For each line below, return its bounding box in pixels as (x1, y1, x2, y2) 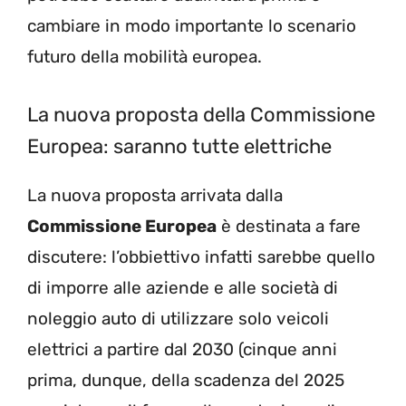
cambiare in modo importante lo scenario (27, 15, 356, 37)
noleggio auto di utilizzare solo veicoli (27, 307, 329, 329)
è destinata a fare (217, 215, 361, 237)
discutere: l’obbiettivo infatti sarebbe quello (27, 246, 375, 267)
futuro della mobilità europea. (27, 46, 262, 68)
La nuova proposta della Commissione (27, 101, 375, 127)
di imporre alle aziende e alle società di (27, 276, 338, 298)
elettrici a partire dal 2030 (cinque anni (27, 338, 337, 360)
